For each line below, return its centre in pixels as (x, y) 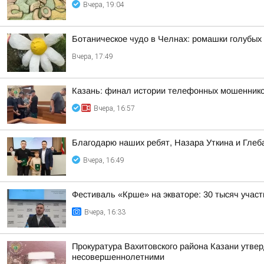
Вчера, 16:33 (105, 212)
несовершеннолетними (118, 257)
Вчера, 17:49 (93, 57)
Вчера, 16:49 (104, 160)
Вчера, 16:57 (114, 108)
